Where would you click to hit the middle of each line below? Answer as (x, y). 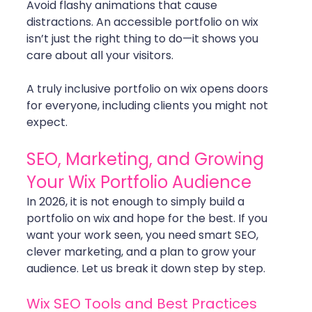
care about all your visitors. (100, 56)
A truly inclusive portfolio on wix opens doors (149, 89)
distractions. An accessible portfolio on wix (144, 22)
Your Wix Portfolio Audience (139, 182)
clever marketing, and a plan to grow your (143, 252)
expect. (47, 123)
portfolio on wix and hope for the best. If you (148, 219)
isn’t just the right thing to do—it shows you (144, 39)
